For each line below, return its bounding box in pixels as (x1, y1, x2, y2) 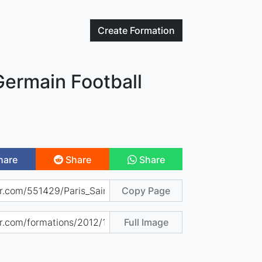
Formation (130, 25, 175, 36)
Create (98, 25, 130, 36)
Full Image (123, 216, 168, 228)
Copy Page (122, 184, 171, 196)
